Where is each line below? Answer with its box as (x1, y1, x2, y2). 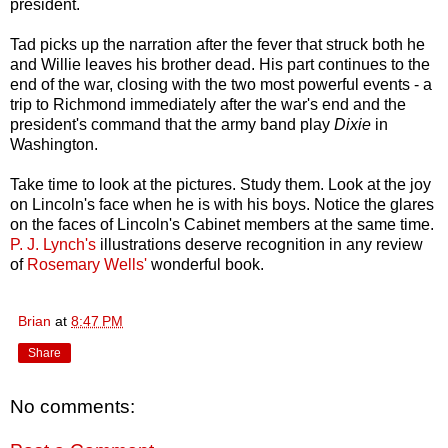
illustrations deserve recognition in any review (96, 236, 423, 254)
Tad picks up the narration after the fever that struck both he (10, 36, 425, 54)
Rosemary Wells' (27, 256, 147, 274)
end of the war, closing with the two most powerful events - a (10, 76, 432, 94)
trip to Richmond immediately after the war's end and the (10, 96, 406, 114)
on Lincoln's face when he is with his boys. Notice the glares (10, 196, 434, 214)
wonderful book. (147, 256, 264, 274)
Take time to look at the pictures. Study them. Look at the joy (10, 176, 431, 194)
